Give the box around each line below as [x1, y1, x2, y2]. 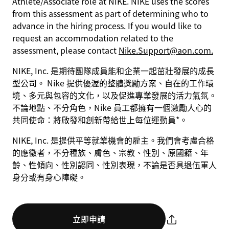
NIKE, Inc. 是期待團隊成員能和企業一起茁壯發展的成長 [12, 64, 214, 77]
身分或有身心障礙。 [12, 171, 86, 183]
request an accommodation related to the [12, 32, 173, 44]
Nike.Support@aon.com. [119, 44, 213, 56]
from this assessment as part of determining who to [12, 7, 209, 19]
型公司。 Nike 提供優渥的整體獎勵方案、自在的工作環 [12, 77, 214, 89]
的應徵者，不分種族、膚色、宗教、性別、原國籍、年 [12, 146, 209, 158]
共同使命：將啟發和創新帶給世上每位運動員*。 [12, 113, 188, 126]
